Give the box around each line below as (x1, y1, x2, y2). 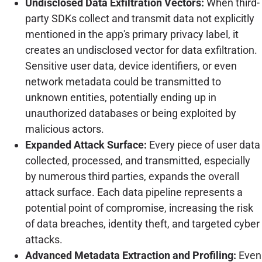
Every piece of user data (146, 139, 260, 151)
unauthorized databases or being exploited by (25, 107, 236, 120)
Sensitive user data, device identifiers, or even (25, 60, 237, 73)
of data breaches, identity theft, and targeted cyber (25, 218, 260, 230)
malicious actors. (25, 123, 104, 136)
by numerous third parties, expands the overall (25, 170, 239, 183)
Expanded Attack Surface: (25, 139, 147, 151)
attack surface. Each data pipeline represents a (25, 186, 243, 199)
